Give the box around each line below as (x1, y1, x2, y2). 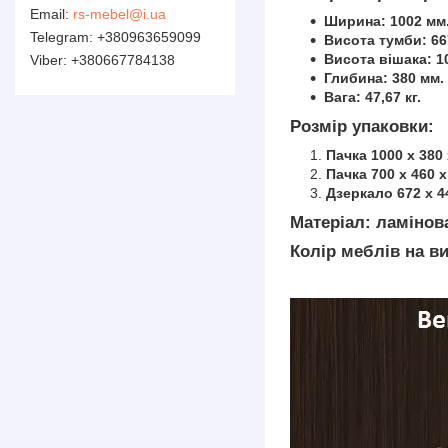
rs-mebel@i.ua (73, 5, 166, 22)
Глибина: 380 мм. (324, 70, 444, 87)
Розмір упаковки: (290, 117, 434, 137)
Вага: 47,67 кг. (324, 89, 421, 106)
